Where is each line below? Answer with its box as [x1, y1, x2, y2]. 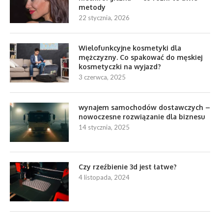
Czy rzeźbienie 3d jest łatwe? [79, 162, 177, 171]
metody [79, 2, 106, 11]
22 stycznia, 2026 [79, 13, 130, 22]
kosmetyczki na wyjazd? [79, 62, 161, 71]
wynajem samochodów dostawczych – [79, 103, 210, 111]
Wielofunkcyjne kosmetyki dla [79, 43, 181, 52]
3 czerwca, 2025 [79, 73, 126, 81]
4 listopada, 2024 [79, 173, 130, 181]
